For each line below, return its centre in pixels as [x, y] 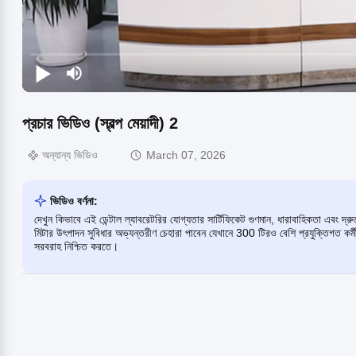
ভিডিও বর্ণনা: [74, 201]
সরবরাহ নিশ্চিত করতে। [76, 246]
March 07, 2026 [186, 155]
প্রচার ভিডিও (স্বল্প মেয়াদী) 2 [100, 123]
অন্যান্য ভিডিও [70, 155]
